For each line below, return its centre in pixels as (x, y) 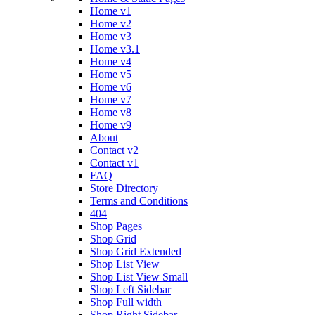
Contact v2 (114, 150)
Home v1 (111, 11)
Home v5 (111, 74)
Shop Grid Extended (136, 251)
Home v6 (111, 86)
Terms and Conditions (139, 200)
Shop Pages (116, 226)
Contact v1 (114, 162)
